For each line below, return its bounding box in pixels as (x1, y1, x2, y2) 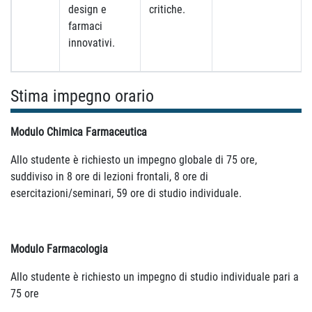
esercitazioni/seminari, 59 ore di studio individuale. (10, 187, 242, 200)
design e (68, 3, 107, 16)
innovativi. (68, 36, 115, 49)
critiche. (149, 3, 185, 16)
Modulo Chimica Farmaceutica (10, 125, 147, 139)
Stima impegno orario (10, 86, 154, 106)
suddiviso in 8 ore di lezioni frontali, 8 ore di (10, 170, 208, 183)
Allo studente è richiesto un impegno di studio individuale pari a (10, 270, 299, 283)
